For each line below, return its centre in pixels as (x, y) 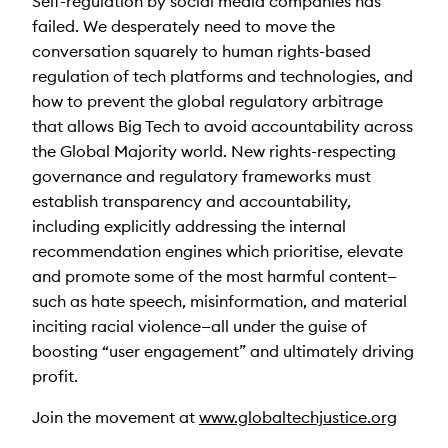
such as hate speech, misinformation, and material (219, 300)
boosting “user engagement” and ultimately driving (223, 350)
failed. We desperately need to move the (183, 25)
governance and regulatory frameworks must (201, 175)
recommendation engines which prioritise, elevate (217, 250)
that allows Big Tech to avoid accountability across (222, 125)
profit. (55, 375)
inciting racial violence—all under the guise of (199, 325)
